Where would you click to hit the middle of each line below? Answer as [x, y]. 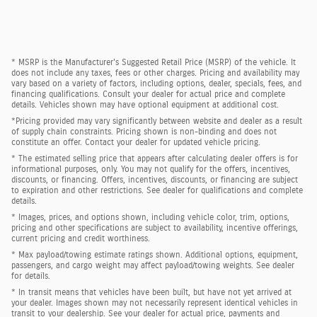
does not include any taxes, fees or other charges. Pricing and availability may [155, 73]
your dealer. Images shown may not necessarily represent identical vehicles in [155, 303]
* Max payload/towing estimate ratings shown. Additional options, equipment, [155, 255]
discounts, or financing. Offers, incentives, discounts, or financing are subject [155, 180]
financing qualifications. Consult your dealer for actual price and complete [148, 94]
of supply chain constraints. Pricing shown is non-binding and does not [144, 132]
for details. [31, 276]
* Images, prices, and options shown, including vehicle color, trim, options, [150, 218]
